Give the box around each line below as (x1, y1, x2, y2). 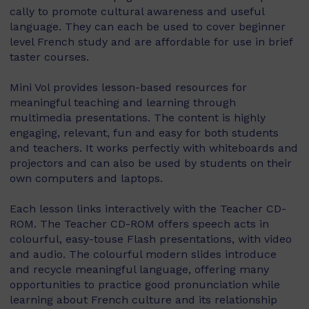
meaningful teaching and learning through (10, 96, 236, 109)
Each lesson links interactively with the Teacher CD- (10, 202, 286, 215)
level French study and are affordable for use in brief (10, 35, 292, 48)
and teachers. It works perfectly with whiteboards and (10, 141, 298, 154)
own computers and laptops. (10, 172, 163, 185)
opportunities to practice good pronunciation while (10, 278, 280, 291)
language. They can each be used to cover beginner (10, 20, 286, 33)
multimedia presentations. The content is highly (10, 111, 266, 124)
